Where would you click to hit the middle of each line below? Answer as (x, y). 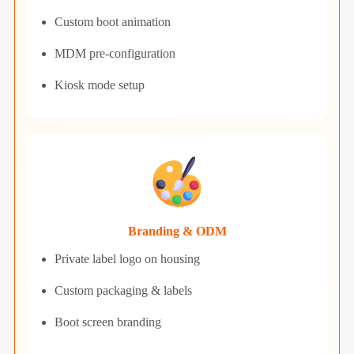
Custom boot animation (112, 21)
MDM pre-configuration (115, 53)
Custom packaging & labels (123, 290)
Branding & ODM (177, 231)
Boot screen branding (107, 322)
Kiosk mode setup (99, 85)
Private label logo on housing (127, 258)
